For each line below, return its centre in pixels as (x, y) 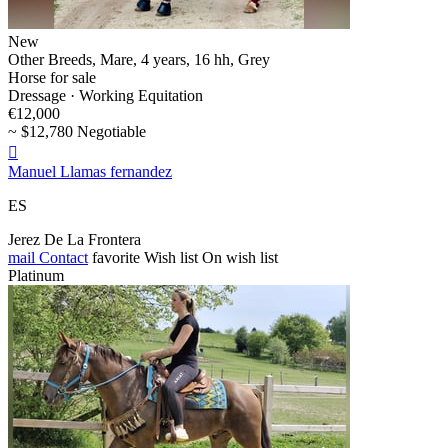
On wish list (240, 258)
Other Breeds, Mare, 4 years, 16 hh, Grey (139, 60)
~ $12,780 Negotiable (77, 132)
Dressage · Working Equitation (105, 96)
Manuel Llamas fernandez (90, 172)
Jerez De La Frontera (74, 240)
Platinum (36, 276)
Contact (61, 258)
